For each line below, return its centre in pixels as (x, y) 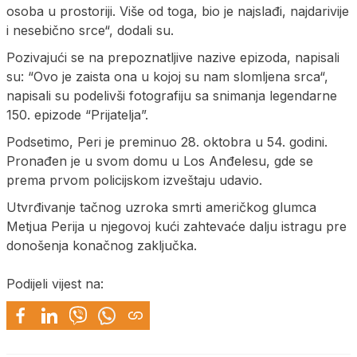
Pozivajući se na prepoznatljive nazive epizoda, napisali (173, 57)
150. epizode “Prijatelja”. (77, 114)
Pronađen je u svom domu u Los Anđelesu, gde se (160, 161)
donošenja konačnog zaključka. (102, 245)
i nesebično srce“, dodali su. (90, 30)
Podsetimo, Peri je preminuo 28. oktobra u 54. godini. (167, 141)
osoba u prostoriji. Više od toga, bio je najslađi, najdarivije (178, 11)
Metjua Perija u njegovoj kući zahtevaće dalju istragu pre (177, 226)
